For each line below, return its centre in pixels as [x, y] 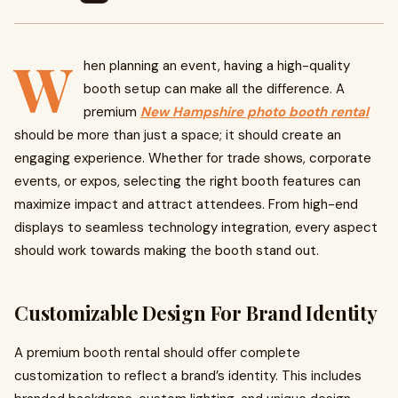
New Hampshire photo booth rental [255, 112]
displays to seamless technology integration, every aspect [196, 227]
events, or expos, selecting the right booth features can [187, 181]
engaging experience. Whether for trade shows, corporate [193, 158]
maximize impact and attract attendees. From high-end [186, 204]
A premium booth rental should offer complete [157, 353]
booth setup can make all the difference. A [214, 89]
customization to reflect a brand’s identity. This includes [188, 376]
